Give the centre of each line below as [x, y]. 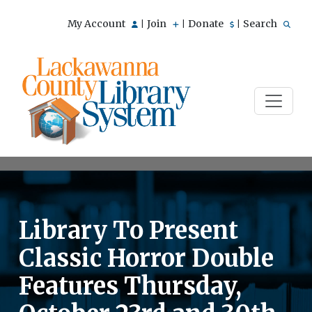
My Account [97, 24]
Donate [207, 24]
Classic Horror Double [146, 258]
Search [261, 24]
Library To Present [128, 230]
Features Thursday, [130, 286]
